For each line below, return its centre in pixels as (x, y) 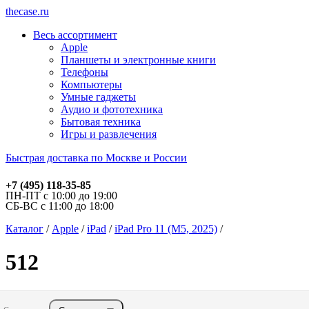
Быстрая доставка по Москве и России (96, 158)
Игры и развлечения (109, 134)
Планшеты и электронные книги (138, 60)
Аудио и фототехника (112, 109)
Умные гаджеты (98, 97)
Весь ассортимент (75, 35)
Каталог (24, 229)
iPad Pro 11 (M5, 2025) (166, 229)
